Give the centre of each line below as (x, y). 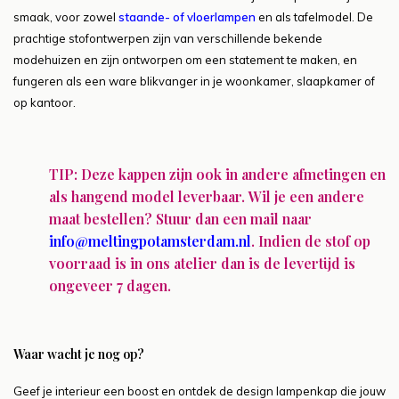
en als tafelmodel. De (314, 16)
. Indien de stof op (311, 240)
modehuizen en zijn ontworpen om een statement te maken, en (185, 59)
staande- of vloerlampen (187, 16)
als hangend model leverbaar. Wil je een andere (207, 196)
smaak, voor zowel (66, 16)
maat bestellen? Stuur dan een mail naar (180, 218)
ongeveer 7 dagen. (110, 285)
